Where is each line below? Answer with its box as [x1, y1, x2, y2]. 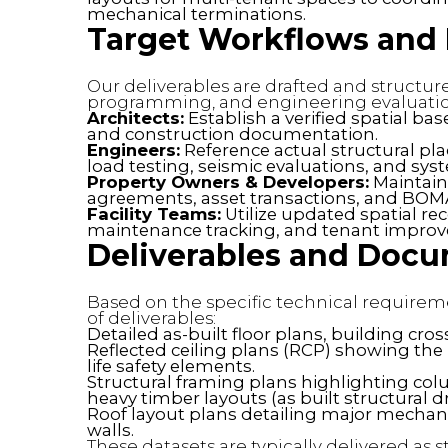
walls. [87, 420, 134, 441]
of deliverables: [87, 308, 216, 329]
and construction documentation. [87, 124, 378, 145]
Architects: [87, 108, 184, 129]
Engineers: [87, 140, 180, 161]
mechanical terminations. [87, 4, 306, 25]
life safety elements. [87, 356, 255, 377]
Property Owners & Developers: [87, 172, 369, 193]
